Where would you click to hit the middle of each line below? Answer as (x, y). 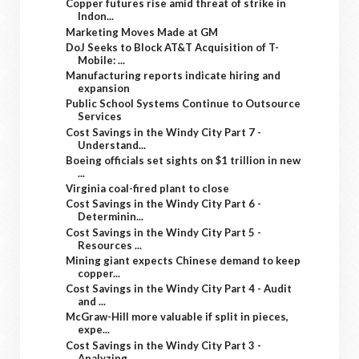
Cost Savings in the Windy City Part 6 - (164, 204)
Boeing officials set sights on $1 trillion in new (184, 160)
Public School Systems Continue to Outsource (184, 104)
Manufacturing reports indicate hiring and (173, 75)
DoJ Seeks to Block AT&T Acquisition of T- (173, 47)
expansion (104, 88)
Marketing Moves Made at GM (142, 32)
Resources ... (110, 245)
